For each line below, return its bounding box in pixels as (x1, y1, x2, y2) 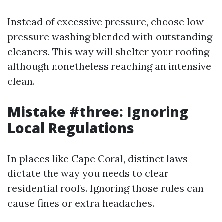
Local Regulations (7, 118, 134, 137)
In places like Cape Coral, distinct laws (7, 152, 188, 165)
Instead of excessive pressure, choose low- (7, 15, 208, 28)
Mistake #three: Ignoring (7, 102, 188, 121)
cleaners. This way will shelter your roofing (7, 45, 209, 57)
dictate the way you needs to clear (7, 167, 168, 179)
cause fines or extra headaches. (7, 197, 154, 209)
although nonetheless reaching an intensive (7, 60, 211, 72)
